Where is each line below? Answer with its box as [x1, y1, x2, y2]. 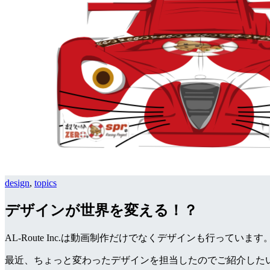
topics [34, 178, 57, 188]
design [5, 178, 30, 188]
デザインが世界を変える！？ [5, 202, 198, 218]
